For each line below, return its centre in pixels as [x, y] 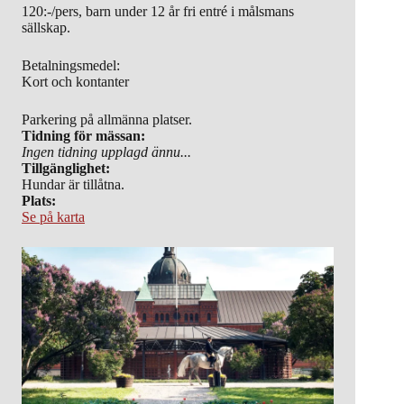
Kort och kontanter [75, 82]
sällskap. [46, 28]
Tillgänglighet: [66, 169]
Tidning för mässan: [83, 136]
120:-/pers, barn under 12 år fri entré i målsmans [158, 12]
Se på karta [53, 217]
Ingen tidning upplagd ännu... [106, 152]
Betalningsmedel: [71, 66]
